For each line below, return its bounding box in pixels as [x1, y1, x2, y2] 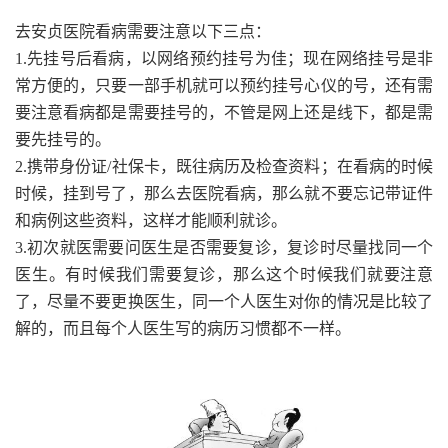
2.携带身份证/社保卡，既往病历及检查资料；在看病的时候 [15, 158, 433, 176]
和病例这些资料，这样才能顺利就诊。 [15, 212, 287, 230]
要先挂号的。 [15, 131, 111, 149]
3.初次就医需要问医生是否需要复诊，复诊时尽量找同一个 [15, 239, 433, 257]
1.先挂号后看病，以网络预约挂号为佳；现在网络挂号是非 [15, 50, 433, 68]
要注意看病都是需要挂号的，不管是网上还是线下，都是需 [15, 104, 433, 122]
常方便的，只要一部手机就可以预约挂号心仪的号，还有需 [15, 77, 433, 95]
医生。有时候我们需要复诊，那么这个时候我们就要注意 [15, 266, 433, 284]
